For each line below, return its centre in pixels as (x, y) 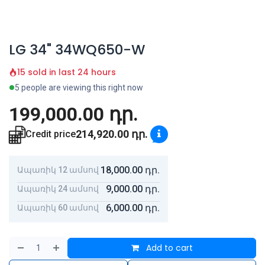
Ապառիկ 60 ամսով (58, 208)
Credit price (51, 134)
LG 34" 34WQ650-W (77, 49)
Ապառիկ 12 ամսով (58, 170)
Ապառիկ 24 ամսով (58, 189)
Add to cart (168, 248)
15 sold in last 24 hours (67, 72)
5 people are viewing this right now (79, 87)
